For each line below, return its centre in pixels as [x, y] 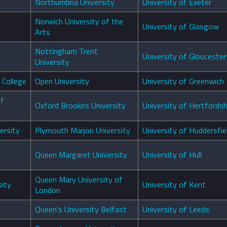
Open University [62, 81]
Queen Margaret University [81, 155]
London [48, 190]
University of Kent [174, 185]
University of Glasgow [181, 27]
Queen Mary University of [79, 180]
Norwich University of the [79, 22]
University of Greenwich [183, 81]
